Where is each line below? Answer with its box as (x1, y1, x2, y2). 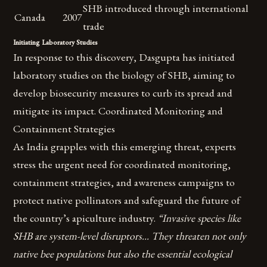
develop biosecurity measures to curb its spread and (13, 86, 233, 100)
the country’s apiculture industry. (13, 211, 159, 225)
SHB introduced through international (83, 1, 249, 15)
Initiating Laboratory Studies (13, 38, 98, 48)
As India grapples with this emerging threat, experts (13, 139, 237, 154)
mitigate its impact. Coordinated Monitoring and (13, 104, 223, 118)
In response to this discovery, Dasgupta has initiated (13, 50, 235, 64)
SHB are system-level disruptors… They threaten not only (13, 229, 247, 243)
